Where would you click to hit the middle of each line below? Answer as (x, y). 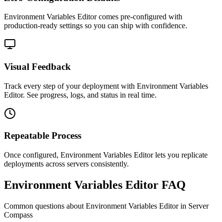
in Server (194, 206)
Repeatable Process (43, 136)
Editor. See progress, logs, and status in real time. (80, 95)
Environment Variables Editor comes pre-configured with (93, 17)
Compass (18, 215)
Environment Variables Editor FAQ (95, 185)
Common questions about (45, 206)
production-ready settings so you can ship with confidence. (96, 26)
